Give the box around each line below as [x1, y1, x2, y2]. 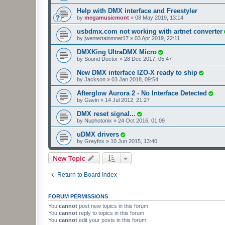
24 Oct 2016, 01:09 [118, 117, 165, 124]
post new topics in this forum [77, 202, 148, 209]
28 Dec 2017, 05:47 [124, 55, 172, 62]
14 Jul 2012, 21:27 [105, 96, 150, 103]
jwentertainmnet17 [84, 35, 129, 41]
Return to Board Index [57, 171, 117, 178]
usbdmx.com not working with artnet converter [77, 27, 222, 35]
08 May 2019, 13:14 [135, 14, 183, 21]
